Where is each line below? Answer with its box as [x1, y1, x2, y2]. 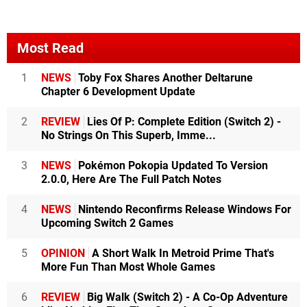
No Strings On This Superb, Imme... [41, 129, 216, 143]
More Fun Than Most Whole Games [41, 260, 215, 274]
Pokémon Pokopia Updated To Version [75, 159, 268, 173]
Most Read [17, 40, 84, 57]
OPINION [41, 247, 85, 260]
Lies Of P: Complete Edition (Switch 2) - [84, 115, 281, 129]
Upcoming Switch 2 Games [41, 217, 173, 230]
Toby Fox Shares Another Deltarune [75, 71, 253, 85]
